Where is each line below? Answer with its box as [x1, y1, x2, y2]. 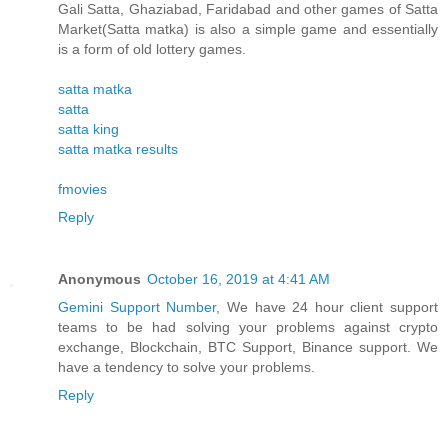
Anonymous [58, 271, 141, 288]
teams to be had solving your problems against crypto [58, 319, 438, 336]
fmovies [58, 181, 107, 198]
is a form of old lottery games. [58, 41, 246, 58]
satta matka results [58, 141, 178, 158]
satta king [58, 121, 119, 138]
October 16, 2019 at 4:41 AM [147, 271, 330, 288]
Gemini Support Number [58, 299, 217, 316]
